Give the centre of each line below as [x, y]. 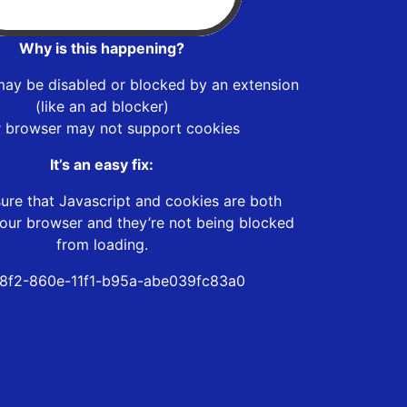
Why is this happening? [102, 48]
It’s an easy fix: [102, 164]
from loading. [102, 244]
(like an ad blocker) [102, 106]
